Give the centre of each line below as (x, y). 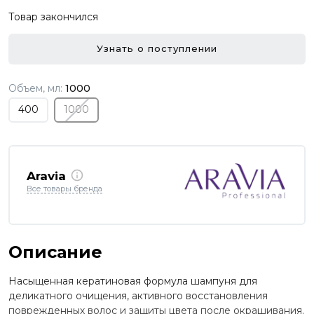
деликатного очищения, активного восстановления (138, 295)
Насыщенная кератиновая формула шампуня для (133, 281)
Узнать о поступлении (157, 49)
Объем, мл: (37, 88)
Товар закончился (53, 16)
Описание (55, 252)
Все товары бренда (64, 189)
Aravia (46, 176)
